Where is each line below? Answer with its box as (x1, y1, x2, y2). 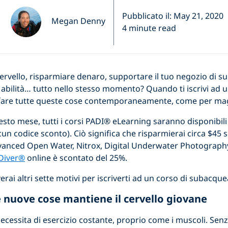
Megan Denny (51, 15, 105, 27)
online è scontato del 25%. (25, 152, 127, 163)
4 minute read (122, 22, 176, 34)
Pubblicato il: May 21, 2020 (122, 10, 223, 21)
